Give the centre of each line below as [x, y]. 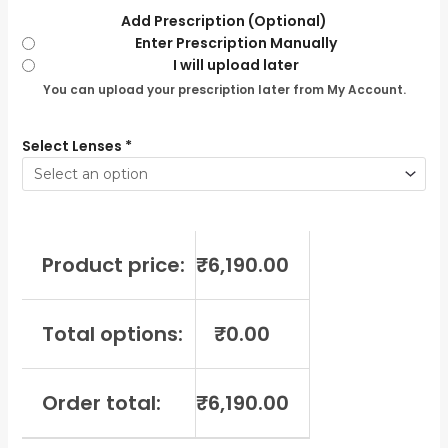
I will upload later [235, 65]
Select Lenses [71, 146]
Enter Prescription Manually [235, 43]
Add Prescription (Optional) [224, 21]
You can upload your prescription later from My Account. [224, 90]
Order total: [101, 403]
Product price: [113, 265]
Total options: [112, 334]
